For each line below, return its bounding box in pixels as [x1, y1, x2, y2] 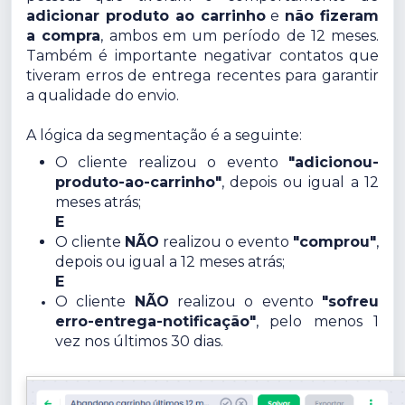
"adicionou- [288, 154, 379, 172]
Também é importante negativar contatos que [26, 47, 379, 65]
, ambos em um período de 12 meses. [100, 27, 379, 45]
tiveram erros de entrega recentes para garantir [26, 67, 379, 85]
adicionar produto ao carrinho [26, 7, 266, 25]
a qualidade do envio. [26, 87, 179, 105]
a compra [26, 27, 101, 45]
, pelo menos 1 [256, 313, 379, 331]
